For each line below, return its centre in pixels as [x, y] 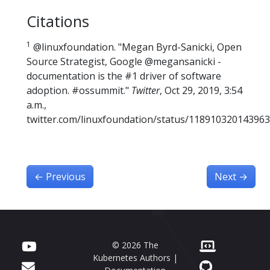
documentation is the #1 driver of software [124, 76]
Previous [66, 177]
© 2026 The [135, 245]
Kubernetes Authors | [135, 258]
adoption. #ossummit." [79, 91]
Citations [58, 21]
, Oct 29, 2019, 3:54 [201, 91]
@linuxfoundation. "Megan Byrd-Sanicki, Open [136, 47]
